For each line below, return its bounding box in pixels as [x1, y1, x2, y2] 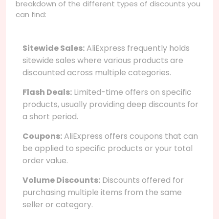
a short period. [22, 110, 78, 122]
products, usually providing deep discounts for [22, 98, 198, 110]
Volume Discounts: [22, 174, 100, 186]
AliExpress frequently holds [85, 42, 190, 54]
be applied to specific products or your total [22, 142, 193, 154]
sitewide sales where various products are [22, 54, 183, 66]
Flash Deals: [22, 86, 72, 98]
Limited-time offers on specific [72, 86, 192, 98]
